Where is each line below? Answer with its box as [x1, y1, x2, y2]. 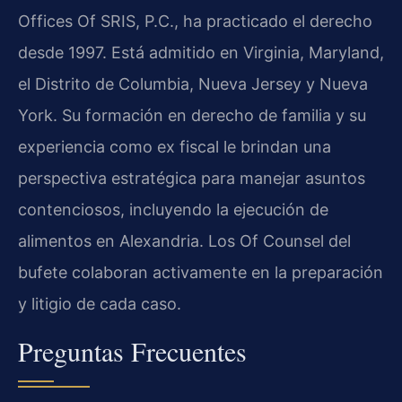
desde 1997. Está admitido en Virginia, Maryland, [18, 43, 384, 63]
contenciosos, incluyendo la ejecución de [18, 200, 328, 220]
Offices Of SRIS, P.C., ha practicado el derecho [18, 12, 372, 31]
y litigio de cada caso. [18, 294, 181, 314]
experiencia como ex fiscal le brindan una [18, 137, 331, 157]
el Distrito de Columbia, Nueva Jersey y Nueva [18, 74, 368, 94]
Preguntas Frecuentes [18, 332, 247, 369]
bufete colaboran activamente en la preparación [18, 263, 383, 283]
